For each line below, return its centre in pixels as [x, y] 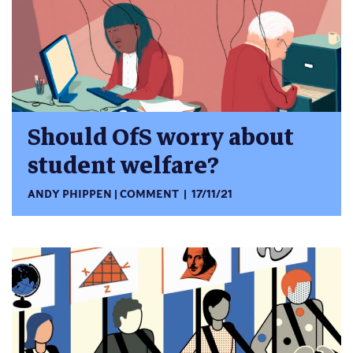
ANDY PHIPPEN [70, 195]
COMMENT [150, 195]
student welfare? [123, 165]
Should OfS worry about [161, 137]
